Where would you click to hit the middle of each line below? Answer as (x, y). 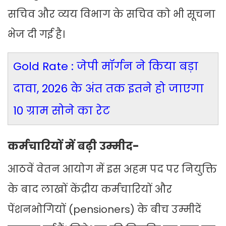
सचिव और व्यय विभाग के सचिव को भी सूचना (111, 14)
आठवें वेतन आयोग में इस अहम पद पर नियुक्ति (112, 169)
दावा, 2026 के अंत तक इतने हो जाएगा (108, 89)
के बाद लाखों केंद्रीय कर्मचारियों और (90, 189)
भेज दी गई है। (36, 35)
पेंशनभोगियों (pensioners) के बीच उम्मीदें (104, 210)
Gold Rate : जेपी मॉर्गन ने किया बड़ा (106, 67)
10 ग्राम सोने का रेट (62, 111)
